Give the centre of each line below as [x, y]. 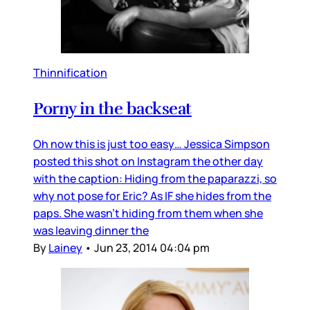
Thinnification [70, 72]
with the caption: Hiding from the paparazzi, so [155, 178]
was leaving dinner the [91, 230]
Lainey [65, 247]
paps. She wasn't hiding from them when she [148, 213]
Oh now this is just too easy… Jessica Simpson [152, 144]
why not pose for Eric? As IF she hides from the [152, 195]
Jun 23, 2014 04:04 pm [152, 247]
